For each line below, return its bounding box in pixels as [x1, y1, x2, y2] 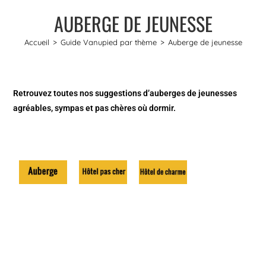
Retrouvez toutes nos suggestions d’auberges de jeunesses [13, 88, 237, 98]
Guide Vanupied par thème [60, 37, 157, 47]
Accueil [24, 37, 49, 47]
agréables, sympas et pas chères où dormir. [13, 103, 176, 113]
